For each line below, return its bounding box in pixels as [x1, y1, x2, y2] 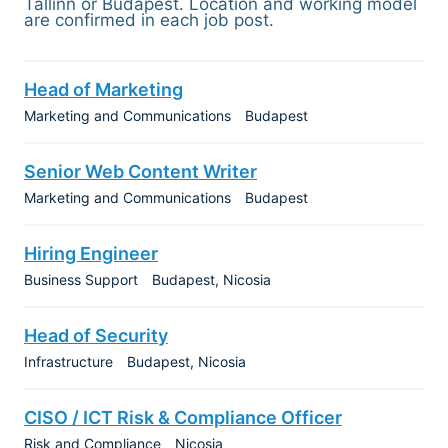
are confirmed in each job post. [24, 10, 274, 30]
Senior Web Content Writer [24, 161, 257, 182]
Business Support [24, 271, 138, 288]
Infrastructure [24, 353, 113, 370]
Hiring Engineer [24, 243, 158, 264]
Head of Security [24, 325, 168, 346]
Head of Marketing [24, 79, 183, 100]
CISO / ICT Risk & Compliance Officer [24, 407, 342, 428]
